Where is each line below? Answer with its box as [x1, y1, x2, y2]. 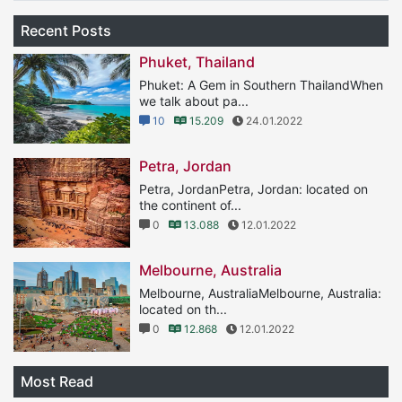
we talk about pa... [139, 92, 249, 109]
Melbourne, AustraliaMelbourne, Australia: [139, 284, 381, 301]
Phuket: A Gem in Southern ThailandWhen [139, 76, 383, 92]
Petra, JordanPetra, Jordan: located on [139, 180, 368, 197]
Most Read [21, 371, 93, 390]
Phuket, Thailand [139, 52, 255, 71]
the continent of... [139, 197, 241, 213]
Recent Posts [21, 21, 111, 39]
